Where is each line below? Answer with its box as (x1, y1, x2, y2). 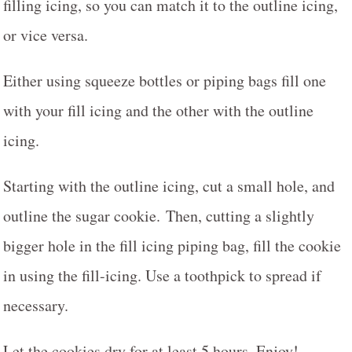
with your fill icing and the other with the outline (3, 99, 313, 121)
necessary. (3, 294, 68, 316)
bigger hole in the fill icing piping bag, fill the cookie (3, 234, 341, 256)
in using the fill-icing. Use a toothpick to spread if (3, 264, 321, 286)
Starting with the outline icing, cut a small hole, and (3, 174, 335, 196)
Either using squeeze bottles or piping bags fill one (3, 69, 326, 91)
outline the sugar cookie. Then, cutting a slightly (3, 204, 314, 226)
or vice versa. (3, 24, 88, 46)
